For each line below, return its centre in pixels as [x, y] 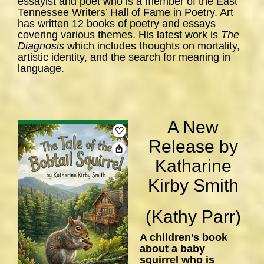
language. [41, 69]
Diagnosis [42, 46]
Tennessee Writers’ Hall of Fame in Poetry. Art [126, 13]
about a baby [172, 249]
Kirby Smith [193, 186]
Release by [193, 147]
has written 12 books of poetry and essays [117, 24]
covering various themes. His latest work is [119, 35]
